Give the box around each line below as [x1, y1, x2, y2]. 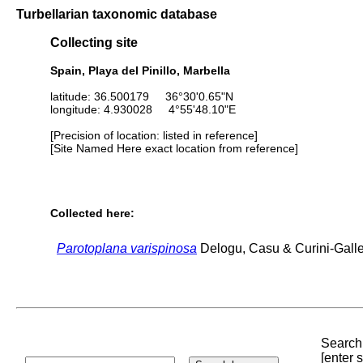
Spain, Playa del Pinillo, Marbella [50, 63, 230, 77]
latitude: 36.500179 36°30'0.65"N [50, 89, 233, 103]
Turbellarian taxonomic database [16, 6, 217, 21]
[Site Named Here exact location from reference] [50, 141, 298, 155]
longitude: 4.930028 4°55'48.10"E [50, 102, 236, 116]
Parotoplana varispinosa [57, 241, 197, 255]
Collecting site [50, 35, 138, 50]
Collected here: [50, 207, 135, 220]
